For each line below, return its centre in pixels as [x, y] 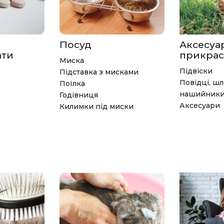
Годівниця [79, 95]
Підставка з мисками [99, 72]
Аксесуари [200, 105]
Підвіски [196, 71]
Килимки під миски [96, 106]
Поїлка [72, 83]
